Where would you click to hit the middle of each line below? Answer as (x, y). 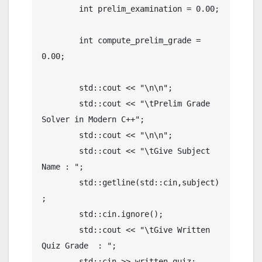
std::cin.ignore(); (60, 214)
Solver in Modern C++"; (93, 119)
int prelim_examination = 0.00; (60, 8)
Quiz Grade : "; (79, 245)
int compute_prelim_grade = (60, 40)
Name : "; (63, 166)
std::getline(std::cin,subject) (60, 182)
